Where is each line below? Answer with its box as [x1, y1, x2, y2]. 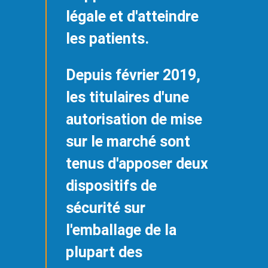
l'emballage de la [66, 221, 176, 239]
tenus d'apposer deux [66, 154, 208, 172]
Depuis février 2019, [66, 66, 200, 84]
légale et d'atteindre [66, 7, 199, 25]
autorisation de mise [66, 110, 202, 128]
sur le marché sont [66, 132, 190, 150]
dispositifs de [66, 176, 157, 194]
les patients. [66, 29, 153, 47]
